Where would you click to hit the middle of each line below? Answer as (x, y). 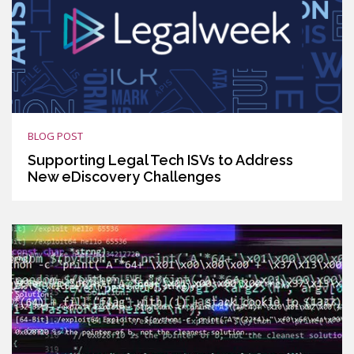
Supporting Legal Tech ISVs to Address (160, 160)
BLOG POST (55, 136)
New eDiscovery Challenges (124, 176)
